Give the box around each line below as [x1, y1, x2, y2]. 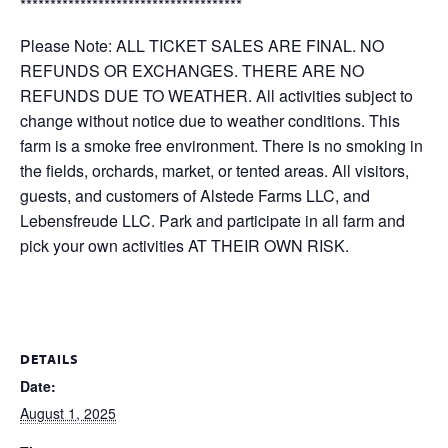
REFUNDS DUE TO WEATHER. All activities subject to [20, 84, 413, 107]
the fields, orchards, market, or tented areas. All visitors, [20, 159, 409, 182]
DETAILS [20, 350, 79, 368]
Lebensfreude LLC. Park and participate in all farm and [20, 209, 405, 232]
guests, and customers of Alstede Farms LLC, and [20, 184, 370, 207]
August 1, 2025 [20, 403, 116, 423]
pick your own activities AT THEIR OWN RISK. [20, 234, 349, 257]
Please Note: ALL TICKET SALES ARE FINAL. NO [20, 34, 384, 57]
